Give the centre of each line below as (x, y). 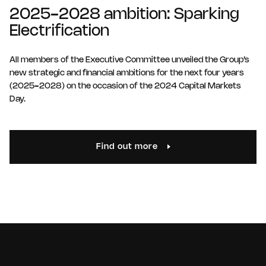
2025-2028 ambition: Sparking (124, 15)
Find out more (127, 147)
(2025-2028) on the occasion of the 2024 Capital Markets (125, 87)
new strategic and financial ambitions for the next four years (127, 74)
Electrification (59, 32)
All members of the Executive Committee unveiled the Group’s (129, 61)
